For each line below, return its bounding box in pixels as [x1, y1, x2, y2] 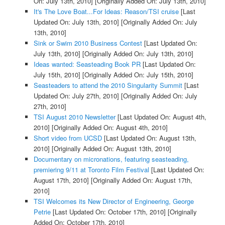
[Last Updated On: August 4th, [115, 111, 206, 122]
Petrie [33, 206, 51, 216]
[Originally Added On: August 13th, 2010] [49, 143, 171, 153]
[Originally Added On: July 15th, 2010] [80, 69, 193, 79]
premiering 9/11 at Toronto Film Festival [33, 164, 149, 174]
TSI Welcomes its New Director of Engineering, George [33, 196, 194, 206]
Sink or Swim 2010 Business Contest [33, 38, 142, 48]
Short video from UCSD [33, 133, 102, 143]
